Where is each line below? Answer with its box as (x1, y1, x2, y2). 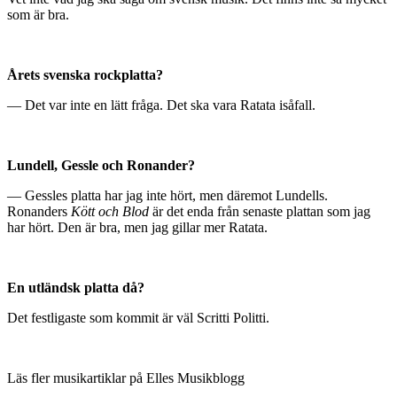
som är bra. (7, 7, 69, 23)
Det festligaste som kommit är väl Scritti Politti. (7, 310, 269, 326)
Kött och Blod (71, 204, 149, 220)
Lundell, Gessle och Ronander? (7, 158, 195, 174)
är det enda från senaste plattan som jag (149, 204, 370, 220)
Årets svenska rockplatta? (7, 67, 163, 83)
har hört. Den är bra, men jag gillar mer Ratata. (7, 220, 268, 236)
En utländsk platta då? (7, 280, 144, 296)
